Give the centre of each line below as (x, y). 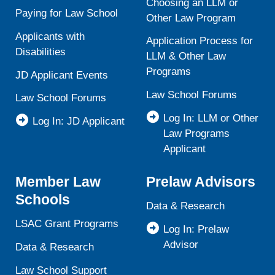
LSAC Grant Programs (67, 224)
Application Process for (199, 41)
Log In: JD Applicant (79, 121)
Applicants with (50, 36)
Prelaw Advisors (201, 181)
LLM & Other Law (186, 56)
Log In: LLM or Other (211, 118)
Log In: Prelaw (196, 229)
